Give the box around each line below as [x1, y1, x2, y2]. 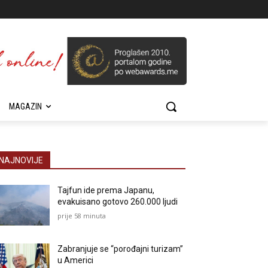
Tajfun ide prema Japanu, [57, 185, 155, 195]
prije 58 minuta [57, 211, 106, 220]
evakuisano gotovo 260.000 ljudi [57, 197, 178, 206]
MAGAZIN [9, 102, 42, 111]
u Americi [57, 255, 94, 266]
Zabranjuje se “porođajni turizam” [57, 244, 184, 254]
